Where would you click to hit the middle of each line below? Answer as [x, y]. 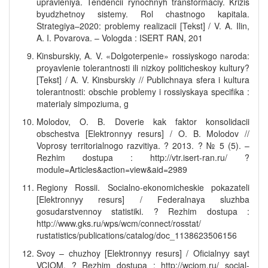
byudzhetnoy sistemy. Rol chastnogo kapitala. [143, 14]
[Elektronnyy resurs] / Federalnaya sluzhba [143, 199]
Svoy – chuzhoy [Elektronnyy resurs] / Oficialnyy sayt [143, 253]
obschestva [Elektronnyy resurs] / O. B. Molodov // [143, 133]
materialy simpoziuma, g [83, 103]
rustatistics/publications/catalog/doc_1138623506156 [137, 235]
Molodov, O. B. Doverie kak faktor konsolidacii [143, 121]
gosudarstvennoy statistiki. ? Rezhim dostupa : [143, 211]
